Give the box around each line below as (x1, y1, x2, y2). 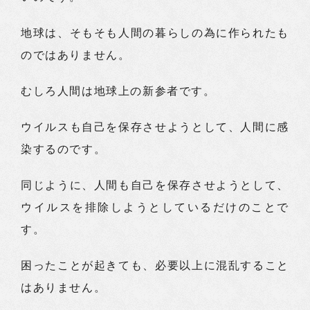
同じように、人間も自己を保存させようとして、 (21, 179, 289, 191)
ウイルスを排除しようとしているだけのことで (21, 201, 289, 213)
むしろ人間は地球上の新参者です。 (21, 85, 216, 97)
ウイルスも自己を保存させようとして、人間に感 (21, 121, 289, 133)
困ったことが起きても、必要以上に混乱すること (21, 259, 289, 271)
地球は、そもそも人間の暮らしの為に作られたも (21, 27, 289, 39)
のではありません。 (21, 49, 131, 61)
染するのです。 (21, 143, 107, 155)
